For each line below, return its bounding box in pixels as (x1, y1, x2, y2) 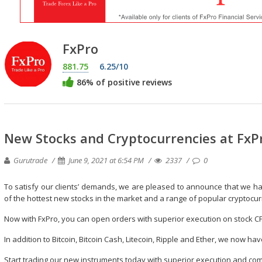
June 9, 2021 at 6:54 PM (68, 155, 144, 166)
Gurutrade (12, 155, 47, 166)
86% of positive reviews (74, 76, 172, 88)
